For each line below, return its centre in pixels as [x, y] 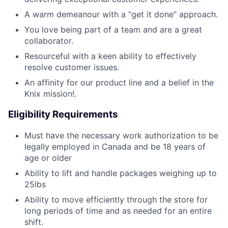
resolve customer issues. [72, 67]
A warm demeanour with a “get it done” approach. [121, 15]
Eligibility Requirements [63, 114]
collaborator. [49, 41]
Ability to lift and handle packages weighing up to [121, 173]
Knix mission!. [50, 94]
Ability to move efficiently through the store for [116, 199]
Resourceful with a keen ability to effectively [110, 56]
